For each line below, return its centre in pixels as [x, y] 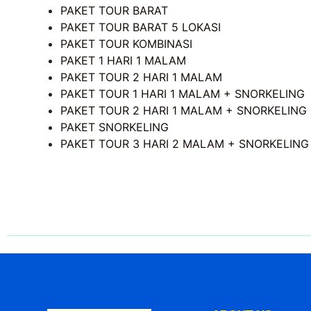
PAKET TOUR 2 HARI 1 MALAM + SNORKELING [184, 111]
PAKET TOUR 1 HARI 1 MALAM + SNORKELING [183, 94]
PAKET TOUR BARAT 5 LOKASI [141, 27]
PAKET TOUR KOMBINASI [126, 44]
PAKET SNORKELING [115, 127]
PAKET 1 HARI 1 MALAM [123, 61]
